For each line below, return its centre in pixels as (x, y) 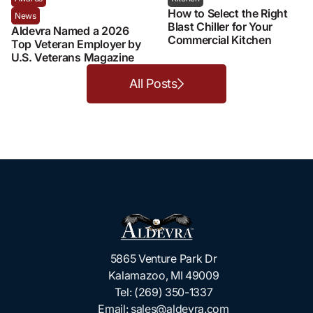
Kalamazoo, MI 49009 (163, 275)
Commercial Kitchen (220, 39)
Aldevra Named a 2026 (70, 30)
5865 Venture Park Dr (163, 258)
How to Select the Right (228, 13)
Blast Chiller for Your (220, 26)
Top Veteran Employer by (76, 44)
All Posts (153, 83)
